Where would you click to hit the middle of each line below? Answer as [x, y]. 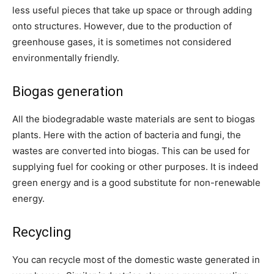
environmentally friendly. [66, 58]
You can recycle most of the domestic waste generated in [136, 260]
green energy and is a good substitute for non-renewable [136, 183]
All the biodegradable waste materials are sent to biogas [134, 119]
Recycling [42, 232]
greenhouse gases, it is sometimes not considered [122, 42]
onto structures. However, [68, 26]
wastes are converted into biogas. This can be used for [131, 151]
